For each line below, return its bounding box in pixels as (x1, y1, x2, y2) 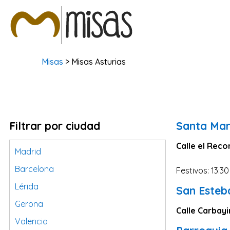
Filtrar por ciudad (9, 119, 100, 132)
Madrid (15, 146, 41, 157)
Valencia (15, 216, 48, 226)
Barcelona (15, 164, 54, 174)
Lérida (15, 181, 39, 191)
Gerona (15, 199, 43, 209)
